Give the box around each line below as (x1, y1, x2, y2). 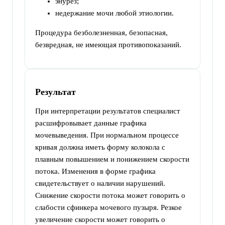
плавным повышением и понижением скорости (35, 155, 189, 163)
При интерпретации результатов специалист (35, 106, 180, 115)
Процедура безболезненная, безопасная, (35, 28, 168, 37)
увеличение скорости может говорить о (35, 215, 165, 223)
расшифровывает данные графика (35, 119, 147, 127)
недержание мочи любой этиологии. (55, 9, 176, 17)
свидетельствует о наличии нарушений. (35, 179, 165, 187)
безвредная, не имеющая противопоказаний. (35, 40, 183, 49)
